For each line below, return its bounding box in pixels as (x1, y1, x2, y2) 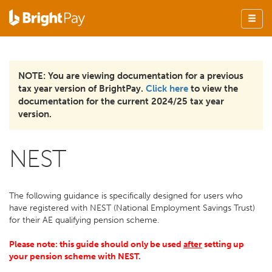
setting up (202, 239, 244, 250)
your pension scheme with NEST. (9, 251, 143, 262)
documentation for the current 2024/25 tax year (18, 96, 224, 107)
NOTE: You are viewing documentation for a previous (18, 70, 243, 81)
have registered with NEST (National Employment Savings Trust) (9, 203, 255, 213)
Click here (146, 83, 188, 94)
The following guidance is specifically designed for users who (9, 191, 243, 201)
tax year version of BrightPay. (18, 83, 146, 94)
